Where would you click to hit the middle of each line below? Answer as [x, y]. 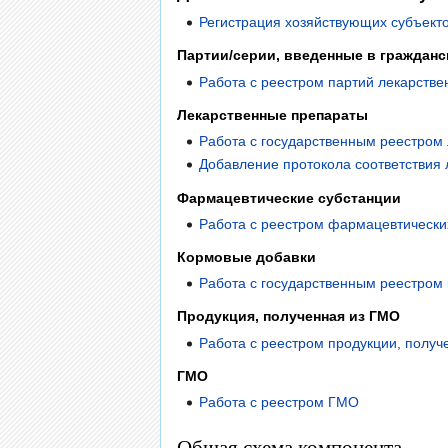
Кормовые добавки [246, 256]
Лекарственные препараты [272, 114]
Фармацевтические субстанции [289, 197]
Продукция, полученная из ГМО [288, 316]
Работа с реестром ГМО [279, 401]
